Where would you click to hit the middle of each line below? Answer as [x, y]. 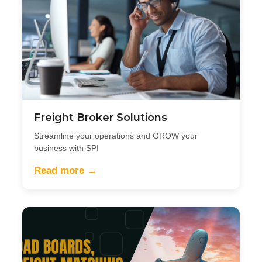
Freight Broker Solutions [101, 117]
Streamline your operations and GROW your [116, 135]
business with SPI [66, 148]
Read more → [65, 170]
